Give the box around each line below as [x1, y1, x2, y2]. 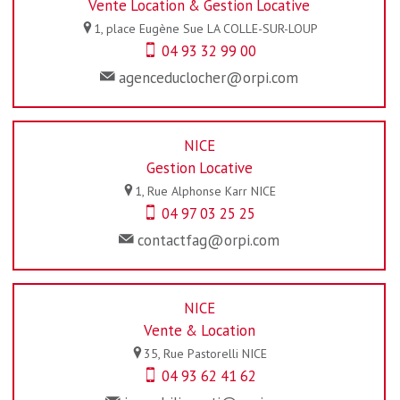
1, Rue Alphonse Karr [135, 182, 247, 199]
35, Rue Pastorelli [144, 345, 238, 362]
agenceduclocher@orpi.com [119, 67, 298, 87]
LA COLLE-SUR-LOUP [206, 20, 318, 37]
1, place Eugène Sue [93, 20, 204, 37]
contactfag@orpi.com [137, 229, 279, 250]
